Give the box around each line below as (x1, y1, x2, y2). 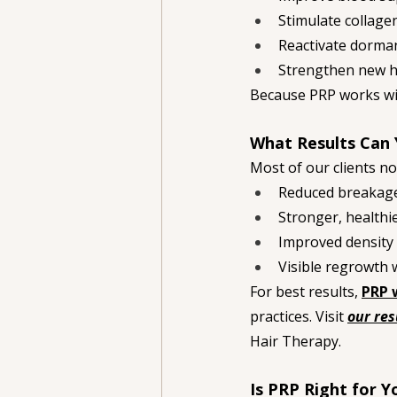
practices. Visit (250, 307, 347, 326)
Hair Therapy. (250, 331, 341, 351)
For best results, (250, 282, 362, 301)
